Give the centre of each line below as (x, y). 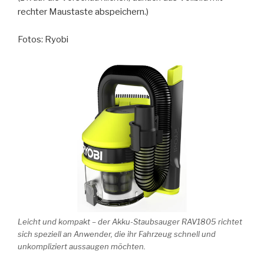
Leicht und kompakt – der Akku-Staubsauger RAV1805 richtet (130, 222)
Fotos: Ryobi (43, 39)
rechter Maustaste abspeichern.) (83, 12)
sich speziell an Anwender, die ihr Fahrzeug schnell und (117, 234)
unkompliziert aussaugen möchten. (82, 247)
